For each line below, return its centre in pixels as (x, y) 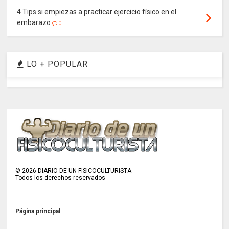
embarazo (34, 22)
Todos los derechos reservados (61, 178)
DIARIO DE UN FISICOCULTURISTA (84, 171)
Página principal (38, 211)
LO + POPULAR (56, 64)
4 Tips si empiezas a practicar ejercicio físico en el (97, 12)
